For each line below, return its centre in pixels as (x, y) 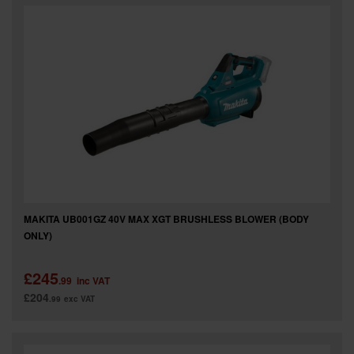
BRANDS (56, 49)
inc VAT (93, 281)
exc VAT (79, 299)
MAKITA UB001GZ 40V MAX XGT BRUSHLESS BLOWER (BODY (166, 219)
